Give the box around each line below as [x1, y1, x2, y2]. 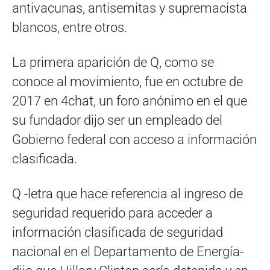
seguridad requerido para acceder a [12, 205, 213, 221]
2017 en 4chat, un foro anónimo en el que [12, 93, 247, 108]
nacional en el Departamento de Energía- [12, 243, 243, 259]
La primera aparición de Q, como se [12, 54, 214, 70]
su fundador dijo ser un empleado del [12, 112, 222, 128]
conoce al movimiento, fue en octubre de [12, 74, 243, 89]
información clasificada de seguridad [12, 224, 223, 240]
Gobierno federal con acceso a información [12, 131, 257, 147]
